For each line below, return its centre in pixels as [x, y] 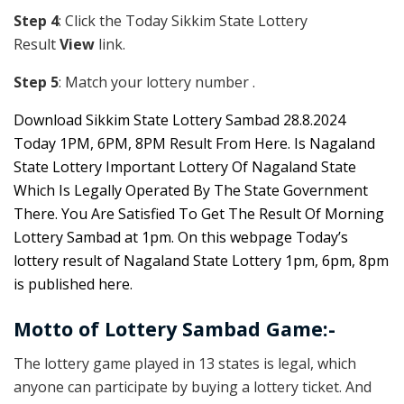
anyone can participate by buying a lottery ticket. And [193, 387]
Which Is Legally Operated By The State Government [191, 191]
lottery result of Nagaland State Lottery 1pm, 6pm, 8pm [201, 261]
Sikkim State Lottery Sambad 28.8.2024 [214, 120]
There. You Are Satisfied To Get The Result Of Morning [199, 214]
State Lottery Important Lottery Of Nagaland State [185, 167]
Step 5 [36, 83]
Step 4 [36, 21]
